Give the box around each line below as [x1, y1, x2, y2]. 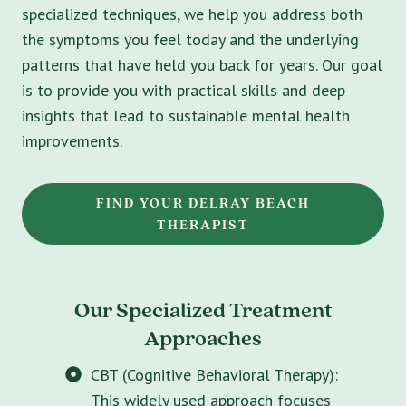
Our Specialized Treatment [73, 295, 333, 324]
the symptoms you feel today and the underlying [22, 28, 359, 50]
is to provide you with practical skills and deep [22, 79, 345, 101]
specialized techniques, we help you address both [22, 3, 362, 24]
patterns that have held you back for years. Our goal [22, 53, 382, 75]
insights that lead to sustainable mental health [22, 104, 350, 126]
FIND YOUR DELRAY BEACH [96, 193, 310, 212]
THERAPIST [157, 215, 249, 234]
